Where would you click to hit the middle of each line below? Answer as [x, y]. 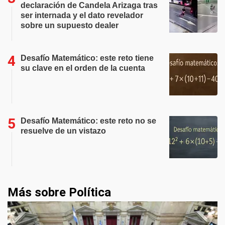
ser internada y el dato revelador [82, 15]
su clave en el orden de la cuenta [83, 68]
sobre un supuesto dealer [70, 25]
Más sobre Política [59, 192]
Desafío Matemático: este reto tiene [87, 58]
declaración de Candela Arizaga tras [89, 5]
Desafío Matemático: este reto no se [88, 121]
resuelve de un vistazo [63, 131]
